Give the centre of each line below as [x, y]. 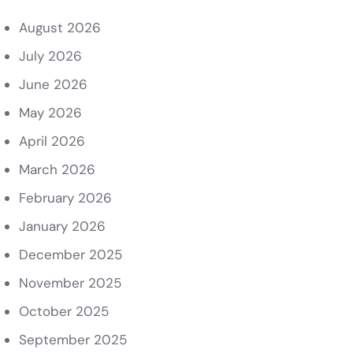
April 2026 [52, 141]
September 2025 [72, 340]
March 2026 [57, 169]
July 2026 [50, 56]
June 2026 [53, 84]
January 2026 [62, 226]
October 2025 [63, 311]
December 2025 [70, 255]
